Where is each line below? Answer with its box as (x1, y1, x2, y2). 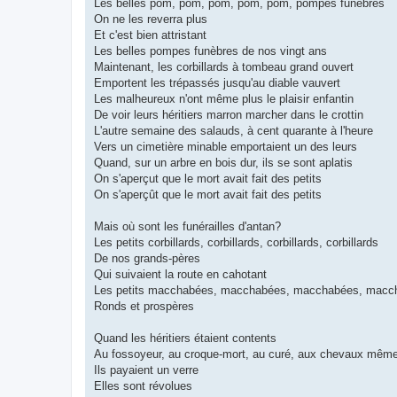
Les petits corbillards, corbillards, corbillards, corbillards (94, 236, 378, 250)
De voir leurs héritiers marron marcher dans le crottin (94, 108, 363, 122)
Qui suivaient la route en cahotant (94, 268, 267, 282)
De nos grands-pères (94, 252, 200, 266)
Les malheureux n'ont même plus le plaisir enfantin (94, 92, 354, 106)
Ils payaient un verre (94, 363, 198, 378)
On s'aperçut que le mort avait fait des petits (94, 172, 322, 186)
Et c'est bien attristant (94, 28, 206, 43)
